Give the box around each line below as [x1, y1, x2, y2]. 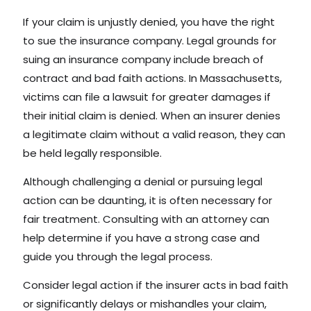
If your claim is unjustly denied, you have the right [23, 15, 275, 30]
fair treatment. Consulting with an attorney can [23, 212, 269, 227]
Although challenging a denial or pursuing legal [23, 174, 262, 190]
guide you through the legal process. [23, 249, 212, 264]
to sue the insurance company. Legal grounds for [23, 33, 276, 49]
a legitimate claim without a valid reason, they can [23, 127, 285, 142]
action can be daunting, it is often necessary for [23, 193, 272, 208]
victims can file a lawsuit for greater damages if [23, 90, 271, 105]
